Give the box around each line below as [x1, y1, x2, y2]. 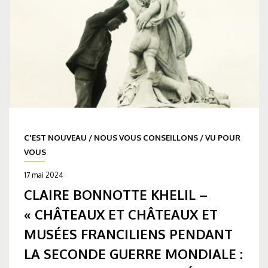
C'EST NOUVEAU [24, 132, 87, 142]
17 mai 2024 [24, 170, 63, 179]
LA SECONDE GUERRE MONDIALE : [24, 245, 243, 262]
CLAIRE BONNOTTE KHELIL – [24, 185, 208, 203]
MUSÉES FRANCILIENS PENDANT [24, 225, 233, 242]
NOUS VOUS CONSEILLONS [94, 132, 198, 142]
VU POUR [205, 132, 240, 142]
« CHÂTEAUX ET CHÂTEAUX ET [24, 205, 218, 223]
